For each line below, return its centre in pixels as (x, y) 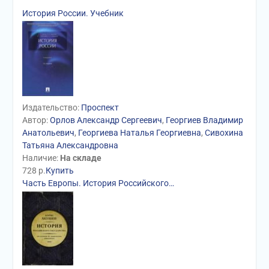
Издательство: (51, 107)
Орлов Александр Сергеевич (106, 120)
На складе (80, 158)
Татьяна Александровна (70, 145)
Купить (59, 171)
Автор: (36, 120)
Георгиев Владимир (204, 120)
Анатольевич (48, 133)
